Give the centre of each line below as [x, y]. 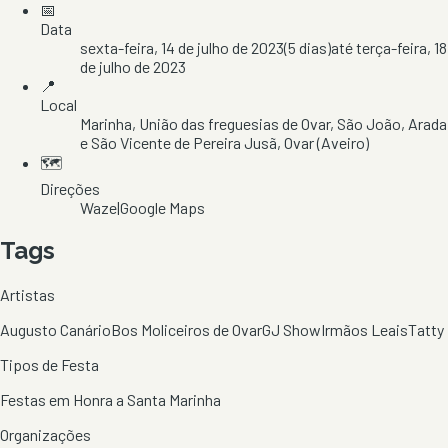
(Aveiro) [341, 142]
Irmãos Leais [364, 329]
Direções [70, 188]
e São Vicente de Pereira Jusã [178, 142]
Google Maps [162, 207]
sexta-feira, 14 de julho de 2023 [182, 47]
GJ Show [291, 329]
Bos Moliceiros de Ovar [186, 329]
